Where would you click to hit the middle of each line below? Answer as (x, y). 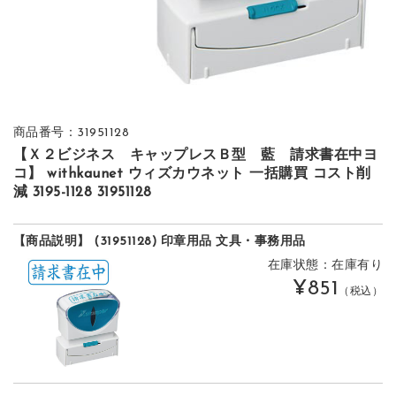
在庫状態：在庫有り (325, 266)
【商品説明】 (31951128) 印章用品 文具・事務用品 (159, 242)
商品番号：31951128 (71, 133)
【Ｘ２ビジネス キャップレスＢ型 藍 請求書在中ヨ (195, 156)
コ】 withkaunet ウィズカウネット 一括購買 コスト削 (192, 175)
